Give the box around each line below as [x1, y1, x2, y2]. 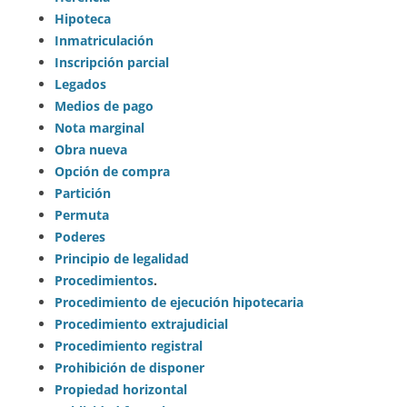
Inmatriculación [55, 32, 154, 50]
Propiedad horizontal [55, 381, 187, 399]
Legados [55, 75, 106, 94]
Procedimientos [55, 272, 154, 290]
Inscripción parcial [55, 54, 169, 72]
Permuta [55, 206, 109, 224]
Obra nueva [55, 141, 127, 159]
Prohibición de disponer [55, 359, 204, 377]
